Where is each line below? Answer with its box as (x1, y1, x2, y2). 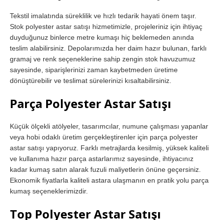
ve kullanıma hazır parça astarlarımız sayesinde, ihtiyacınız (10, 154, 193, 163)
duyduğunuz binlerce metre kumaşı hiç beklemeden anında (10, 33, 194, 41)
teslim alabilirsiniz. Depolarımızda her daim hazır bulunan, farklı (10, 44, 207, 52)
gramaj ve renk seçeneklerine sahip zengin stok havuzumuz (10, 55, 195, 63)
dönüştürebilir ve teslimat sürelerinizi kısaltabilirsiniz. (10, 76, 171, 84)
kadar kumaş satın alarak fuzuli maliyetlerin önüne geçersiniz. (10, 165, 201, 173)
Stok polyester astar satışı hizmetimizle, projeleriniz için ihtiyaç (10, 22, 202, 30)
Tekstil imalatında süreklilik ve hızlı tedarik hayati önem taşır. (10, 11, 196, 20)
